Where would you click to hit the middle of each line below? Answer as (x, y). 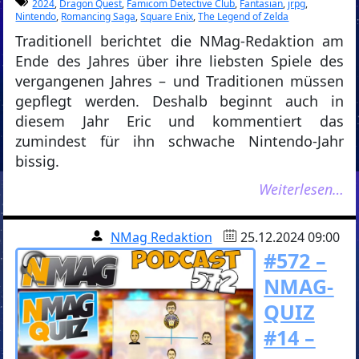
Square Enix (167, 17)
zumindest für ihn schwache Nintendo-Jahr (179, 141)
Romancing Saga (99, 17)
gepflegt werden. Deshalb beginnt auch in (179, 101)
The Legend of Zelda (244, 17)
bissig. (38, 161)
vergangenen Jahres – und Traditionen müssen (179, 81)
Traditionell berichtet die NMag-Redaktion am (179, 41)
